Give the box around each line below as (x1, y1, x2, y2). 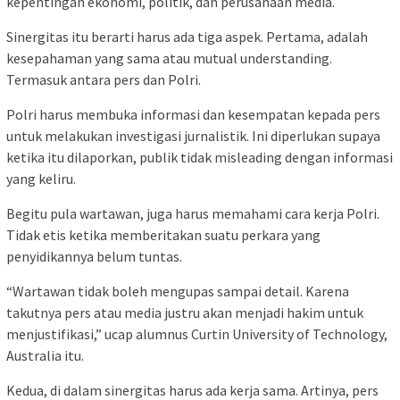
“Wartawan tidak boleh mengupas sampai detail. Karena (6, 282, 349, 301)
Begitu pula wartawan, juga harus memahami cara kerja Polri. (6, 204, 379, 223)
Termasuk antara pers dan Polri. (6, 71, 201, 89)
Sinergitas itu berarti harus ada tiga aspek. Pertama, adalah (6, 28, 368, 46)
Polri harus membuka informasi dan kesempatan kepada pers (6, 105, 380, 124)
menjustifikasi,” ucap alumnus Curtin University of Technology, (6, 325, 387, 344)
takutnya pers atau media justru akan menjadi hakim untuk (6, 304, 363, 322)
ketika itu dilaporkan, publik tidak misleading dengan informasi (6, 148, 393, 167)
